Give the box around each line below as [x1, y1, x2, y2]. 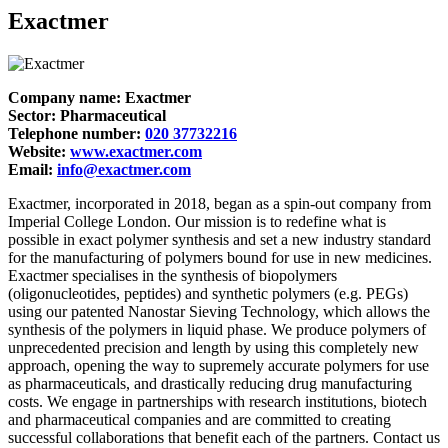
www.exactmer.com [70, 143, 202, 161]
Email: [8, 161, 57, 179]
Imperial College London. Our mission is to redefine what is [8, 213, 386, 231]
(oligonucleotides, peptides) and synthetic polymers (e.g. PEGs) [8, 285, 408, 303]
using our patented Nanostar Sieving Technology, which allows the [8, 303, 430, 321]
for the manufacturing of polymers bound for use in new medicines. [8, 249, 432, 267]
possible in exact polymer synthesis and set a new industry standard [8, 231, 431, 249]
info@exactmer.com [57, 161, 191, 179]
